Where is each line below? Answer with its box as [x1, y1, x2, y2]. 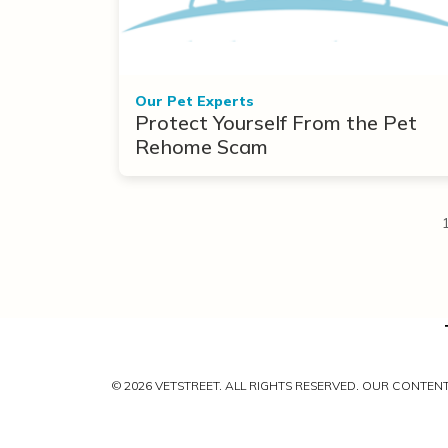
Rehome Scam [135, 133, 268, 159]
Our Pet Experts [135, 91, 254, 110]
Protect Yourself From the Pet [135, 109, 417, 135]
